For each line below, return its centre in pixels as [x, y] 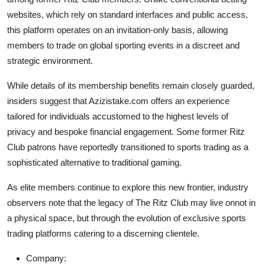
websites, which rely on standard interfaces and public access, [127, 15]
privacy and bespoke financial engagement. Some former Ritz [126, 132]
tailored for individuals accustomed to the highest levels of [118, 117]
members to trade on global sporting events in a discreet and [123, 46]
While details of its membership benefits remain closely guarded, [131, 86]
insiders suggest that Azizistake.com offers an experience [118, 101]
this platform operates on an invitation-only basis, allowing [117, 30]
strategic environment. [50, 61]
